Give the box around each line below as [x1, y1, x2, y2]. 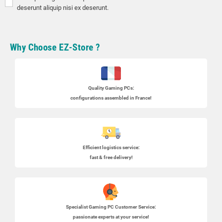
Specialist [66, 204, 89, 210]
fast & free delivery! [89, 155, 133, 161]
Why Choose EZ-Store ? [10, 42, 101, 54]
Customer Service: [114, 204, 156, 210]
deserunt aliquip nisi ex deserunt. [17, 4, 109, 12]
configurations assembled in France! [70, 95, 152, 101]
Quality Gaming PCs [88, 85, 133, 91]
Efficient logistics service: [82, 145, 140, 151]
